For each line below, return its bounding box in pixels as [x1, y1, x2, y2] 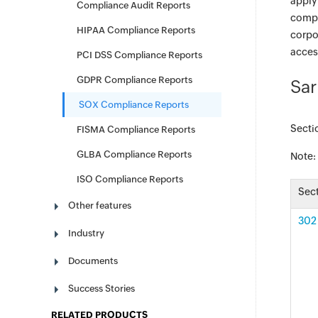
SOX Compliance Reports [79, 99, 189, 110]
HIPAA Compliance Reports [77, 25, 195, 35]
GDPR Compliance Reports [77, 75, 192, 85]
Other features [68, 200, 131, 211]
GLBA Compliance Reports [77, 149, 192, 160]
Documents [68, 256, 118, 266]
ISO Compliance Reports [77, 174, 183, 185]
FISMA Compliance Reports [77, 124, 195, 135]
